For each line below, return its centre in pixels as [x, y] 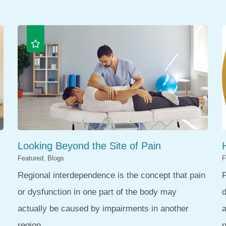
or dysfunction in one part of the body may [97, 192]
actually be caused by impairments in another [103, 209]
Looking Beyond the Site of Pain [89, 146]
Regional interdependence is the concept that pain [111, 176]
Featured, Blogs [41, 158]
